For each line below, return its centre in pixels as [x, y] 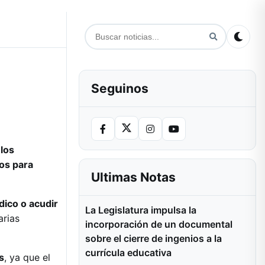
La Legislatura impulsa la [141, 210]
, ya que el [27, 257]
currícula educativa [128, 253]
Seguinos [120, 88]
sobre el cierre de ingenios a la [153, 238]
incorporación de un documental [159, 224]
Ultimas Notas [133, 177]
